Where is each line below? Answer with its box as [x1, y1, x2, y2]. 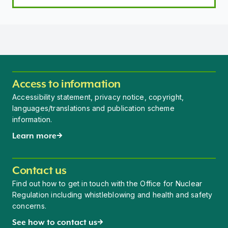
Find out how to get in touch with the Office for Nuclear [12, 179, 203, 188]
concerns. [12, 202, 46, 210]
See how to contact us [12, 217, 97, 227]
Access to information [12, 77, 121, 91]
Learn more [12, 130, 56, 140]
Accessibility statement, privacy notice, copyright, [12, 93, 184, 101]
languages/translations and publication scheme [12, 104, 175, 112]
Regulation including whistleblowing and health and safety [12, 190, 213, 199]
